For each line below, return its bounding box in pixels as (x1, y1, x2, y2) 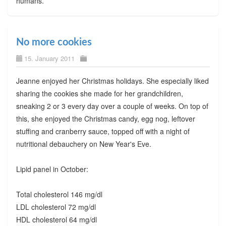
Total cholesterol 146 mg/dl (16, 189, 102, 200)
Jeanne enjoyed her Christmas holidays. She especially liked (16, 76, 209, 86)
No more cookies (16, 37, 92, 48)
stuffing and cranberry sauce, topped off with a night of (16, 126, 190, 137)
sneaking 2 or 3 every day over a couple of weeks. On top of (16, 101, 208, 111)
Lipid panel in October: (16, 164, 88, 175)
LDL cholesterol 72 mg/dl (16, 202, 96, 212)
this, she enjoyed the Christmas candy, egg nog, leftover (16, 114, 195, 124)
